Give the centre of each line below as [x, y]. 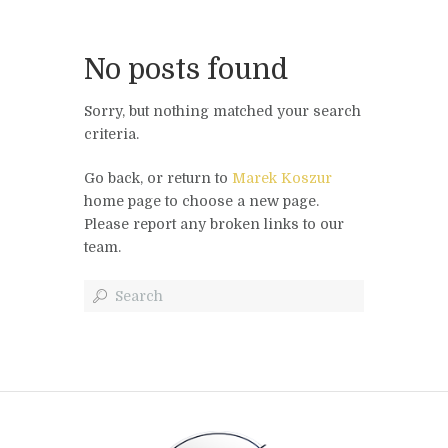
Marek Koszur [282, 177]
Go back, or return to [158, 177]
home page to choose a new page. [201, 200]
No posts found [186, 70]
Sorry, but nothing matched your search [222, 110]
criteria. [111, 133]
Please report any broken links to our [214, 223]
